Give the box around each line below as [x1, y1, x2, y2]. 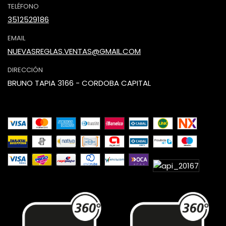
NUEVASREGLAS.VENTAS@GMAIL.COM [8, 45, 141, 56]
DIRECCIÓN [8, 65, 43, 75]
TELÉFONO [8, 1, 39, 11]
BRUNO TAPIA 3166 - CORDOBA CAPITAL [8, 77, 151, 88]
